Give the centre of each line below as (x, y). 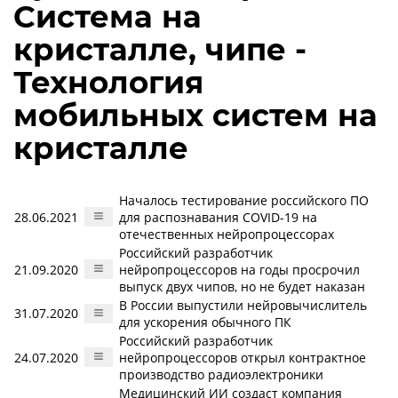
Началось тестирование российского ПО (244, 200)
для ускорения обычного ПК (205, 322)
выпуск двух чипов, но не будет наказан (242, 287)
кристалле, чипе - (160, 50)
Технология (108, 83)
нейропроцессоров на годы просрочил (239, 270)
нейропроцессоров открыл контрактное (243, 358)
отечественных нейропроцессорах (227, 234)
